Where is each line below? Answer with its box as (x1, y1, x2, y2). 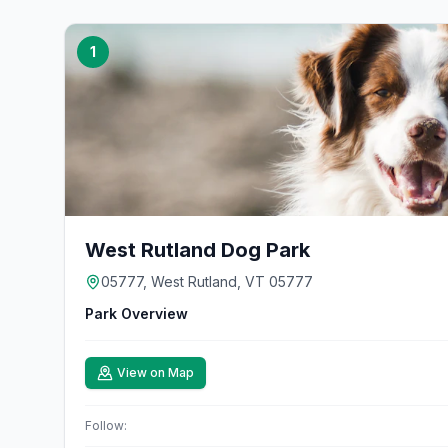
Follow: (85, 418, 127, 433)
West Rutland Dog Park (85, 238, 310, 262)
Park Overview (85, 305, 188, 322)
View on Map (117, 365, 194, 380)
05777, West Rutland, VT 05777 (101, 273, 313, 290)
